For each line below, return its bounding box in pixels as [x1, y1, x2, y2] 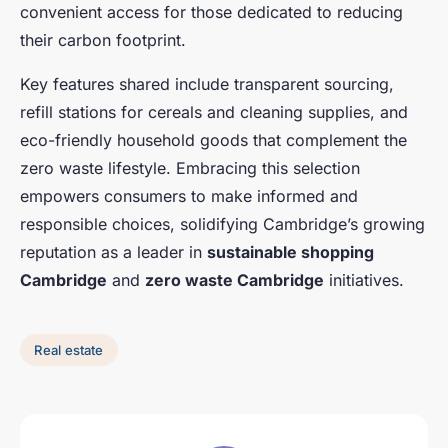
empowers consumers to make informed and [20, 186, 358, 207]
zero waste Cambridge [145, 270, 324, 291]
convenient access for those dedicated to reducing [20, 2, 403, 23]
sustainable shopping [207, 242, 374, 263]
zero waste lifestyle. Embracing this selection [20, 158, 360, 179]
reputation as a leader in [20, 242, 207, 263]
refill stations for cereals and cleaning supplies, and [20, 102, 408, 123]
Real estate [34, 342, 104, 359]
